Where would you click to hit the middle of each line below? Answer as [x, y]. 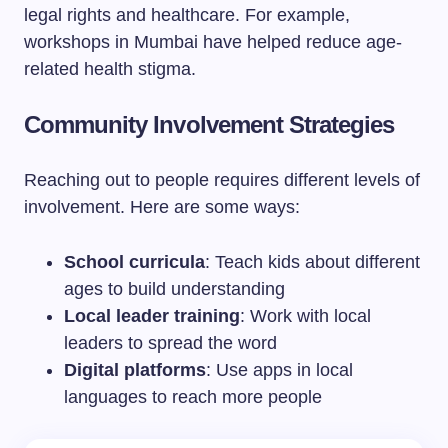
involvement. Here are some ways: [162, 207]
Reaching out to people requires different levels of [222, 180]
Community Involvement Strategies [209, 124]
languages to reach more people [193, 397]
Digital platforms [135, 370]
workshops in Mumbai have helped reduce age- [213, 42]
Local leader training [152, 316]
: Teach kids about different [312, 262]
